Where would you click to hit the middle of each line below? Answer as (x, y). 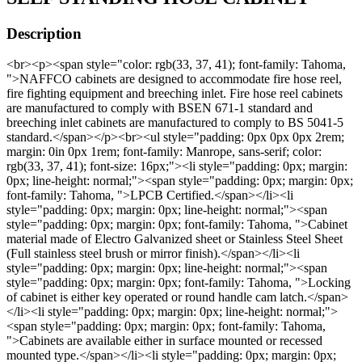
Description (44, 33)
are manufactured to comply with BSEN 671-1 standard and (160, 108)
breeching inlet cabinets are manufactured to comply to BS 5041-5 (175, 123)
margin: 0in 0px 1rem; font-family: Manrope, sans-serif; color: (164, 152)
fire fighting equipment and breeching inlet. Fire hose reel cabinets (175, 94)
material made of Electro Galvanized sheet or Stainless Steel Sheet (175, 239)
